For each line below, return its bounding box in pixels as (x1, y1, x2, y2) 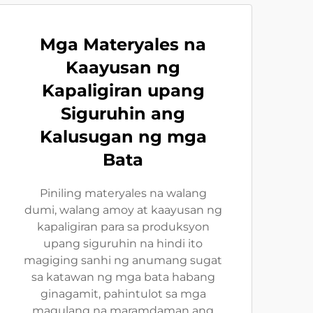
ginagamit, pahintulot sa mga (40, 287, 206, 300)
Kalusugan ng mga (39, 126, 207, 147)
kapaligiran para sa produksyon (36, 220, 210, 233)
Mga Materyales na (40, 34, 206, 54)
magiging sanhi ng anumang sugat (24, 254, 222, 267)
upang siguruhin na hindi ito (43, 237, 203, 250)
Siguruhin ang (61, 103, 185, 124)
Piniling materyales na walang (39, 187, 207, 200)
